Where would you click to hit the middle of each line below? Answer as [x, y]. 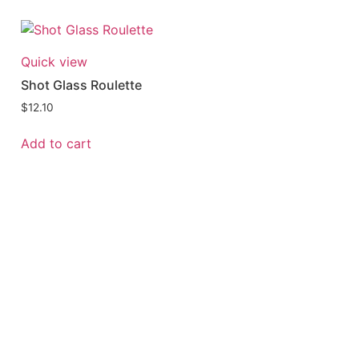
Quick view [54, 62]
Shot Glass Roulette [81, 85]
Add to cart [56, 144]
